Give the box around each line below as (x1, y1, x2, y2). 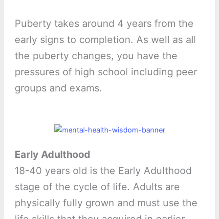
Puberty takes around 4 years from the (14, 18, 194, 30)
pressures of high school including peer (14, 66, 197, 78)
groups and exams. (14, 82, 102, 94)
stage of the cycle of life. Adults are (14, 181, 180, 193)
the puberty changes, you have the (14, 50, 177, 62)
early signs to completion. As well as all (14, 34, 196, 46)
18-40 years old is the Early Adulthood (14, 165, 192, 177)
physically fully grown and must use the (14, 197, 197, 209)
